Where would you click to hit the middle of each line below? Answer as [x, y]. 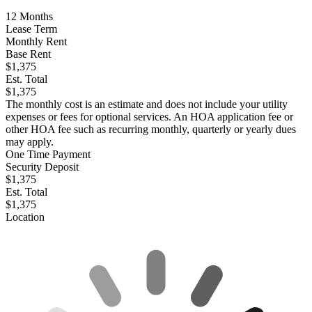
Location [25, 217]
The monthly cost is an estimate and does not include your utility [147, 104]
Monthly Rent [36, 42]
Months [35, 17]
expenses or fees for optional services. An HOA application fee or [149, 117]
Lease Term [31, 29]
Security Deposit [42, 167]
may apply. [30, 142]
